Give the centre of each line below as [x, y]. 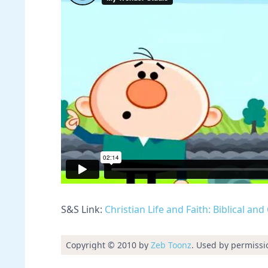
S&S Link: [83, 209]
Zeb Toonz [171, 245]
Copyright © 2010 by [108, 245]
